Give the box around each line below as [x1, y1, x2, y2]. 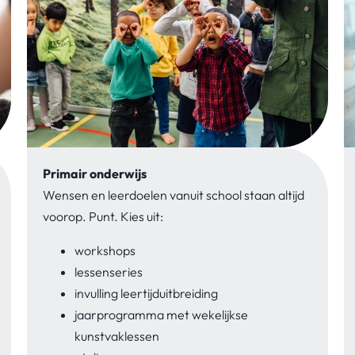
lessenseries [74, 263, 143, 280]
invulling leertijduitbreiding [74, 284, 218, 301]
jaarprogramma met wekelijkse [74, 306, 248, 323]
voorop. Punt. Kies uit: [43, 208, 166, 224]
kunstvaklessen [74, 327, 159, 344]
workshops [74, 242, 136, 258]
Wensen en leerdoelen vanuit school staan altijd [43, 186, 304, 203]
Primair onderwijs [43, 165, 147, 181]
